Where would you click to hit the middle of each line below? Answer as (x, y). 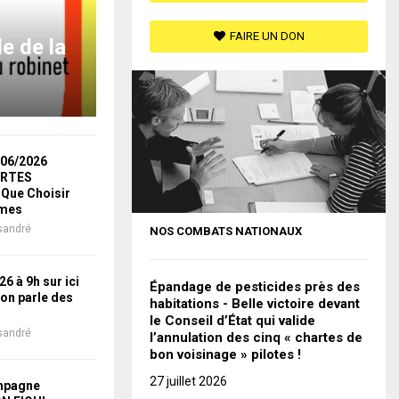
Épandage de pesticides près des (255, 287)
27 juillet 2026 (188, 382)
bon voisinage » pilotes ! (225, 355)
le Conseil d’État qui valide (232, 321)
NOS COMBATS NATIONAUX (226, 232)
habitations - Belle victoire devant (255, 304)
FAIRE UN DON (267, 37)
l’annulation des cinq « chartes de (256, 338)
